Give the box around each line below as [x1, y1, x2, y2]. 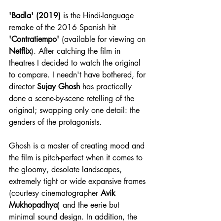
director [9, 81, 37, 92]
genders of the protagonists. [9, 116, 102, 127]
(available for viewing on [59, 34, 148, 44]
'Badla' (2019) [9, 10, 61, 21]
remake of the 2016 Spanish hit [9, 22, 118, 33]
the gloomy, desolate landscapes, [9, 164, 124, 175]
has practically [80, 81, 134, 92]
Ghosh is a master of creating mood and [9, 140, 147, 151]
